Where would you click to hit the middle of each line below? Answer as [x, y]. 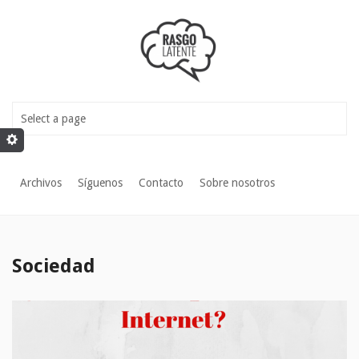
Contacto [161, 183]
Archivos [41, 183]
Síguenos [100, 183]
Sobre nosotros [237, 183]
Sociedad [54, 266]
